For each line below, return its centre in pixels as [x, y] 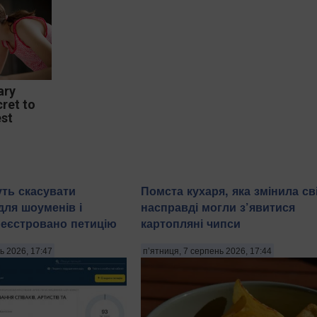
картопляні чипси [191, 224]
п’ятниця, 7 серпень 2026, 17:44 [207, 251]
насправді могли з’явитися [218, 207]
